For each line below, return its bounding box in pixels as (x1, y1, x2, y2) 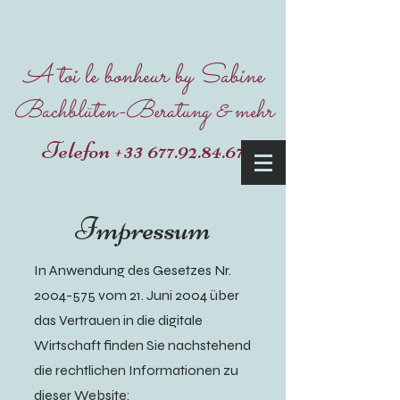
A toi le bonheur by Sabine (22, 57, 263, 96)
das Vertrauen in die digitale (34, 312, 203, 329)
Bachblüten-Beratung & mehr (12, 94, 273, 130)
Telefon (42, 135, 114, 165)
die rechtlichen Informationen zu (34, 362, 238, 379)
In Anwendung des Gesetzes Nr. (34, 262, 231, 279)
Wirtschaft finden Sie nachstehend (34, 337, 251, 354)
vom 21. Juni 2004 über (96, 287, 239, 304)
